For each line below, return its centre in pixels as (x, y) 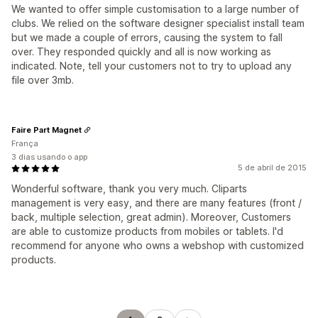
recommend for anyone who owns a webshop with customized (158, 245)
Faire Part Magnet (46, 130)
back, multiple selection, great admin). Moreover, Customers (151, 217)
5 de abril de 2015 (272, 168)
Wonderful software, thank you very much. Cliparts (129, 188)
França (25, 143)
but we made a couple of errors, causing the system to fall (147, 37)
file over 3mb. (43, 80)
